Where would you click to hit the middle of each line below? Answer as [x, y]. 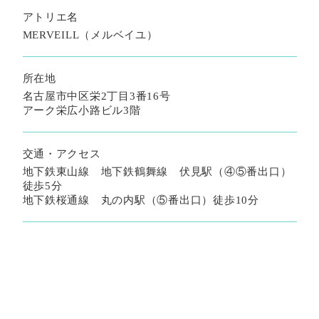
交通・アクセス [62, 154]
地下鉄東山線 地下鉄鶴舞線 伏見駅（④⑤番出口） [157, 172]
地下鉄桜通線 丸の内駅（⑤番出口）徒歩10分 [141, 200]
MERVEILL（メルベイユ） [90, 35]
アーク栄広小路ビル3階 [82, 110]
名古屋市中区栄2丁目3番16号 [96, 96]
